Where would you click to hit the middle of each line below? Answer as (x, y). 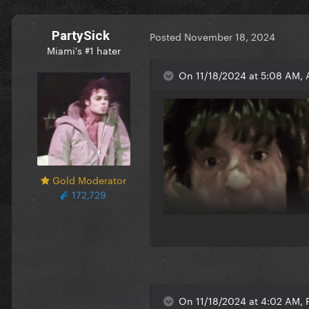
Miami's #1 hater (83, 49)
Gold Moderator (88, 179)
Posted (167, 36)
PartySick (81, 35)
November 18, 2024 (230, 36)
